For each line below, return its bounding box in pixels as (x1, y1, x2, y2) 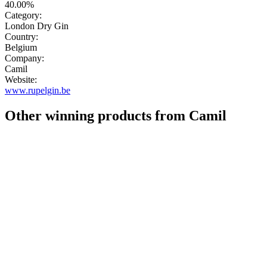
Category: (5, 10, 42, 21)
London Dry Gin (5, 21, 69, 32)
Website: (5, 74, 37, 85)
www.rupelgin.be (5, 85, 70, 96)
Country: (5, 32, 38, 42)
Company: (5, 53, 44, 64)
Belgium (5, 42, 37, 53)
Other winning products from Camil (5, 108, 226, 124)
